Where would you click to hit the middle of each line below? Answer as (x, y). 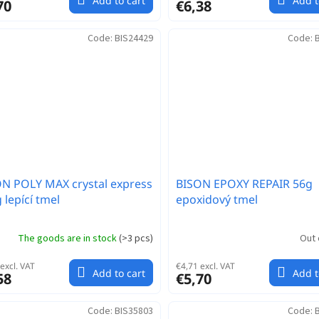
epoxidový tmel (216, 200)
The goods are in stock (68, 238)
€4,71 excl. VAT (205, 266)
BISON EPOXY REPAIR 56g (244, 184)
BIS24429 (134, 38)
